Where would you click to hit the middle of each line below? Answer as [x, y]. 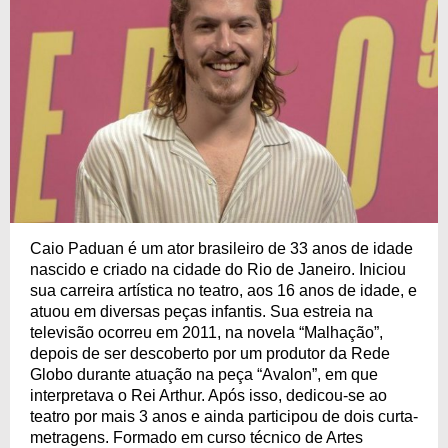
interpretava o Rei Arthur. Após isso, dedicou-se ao [208, 395]
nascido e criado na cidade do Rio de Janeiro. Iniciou [218, 269]
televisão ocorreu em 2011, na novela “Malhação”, [206, 332]
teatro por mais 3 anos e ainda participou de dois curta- [224, 416]
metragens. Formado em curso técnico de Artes [196, 437]
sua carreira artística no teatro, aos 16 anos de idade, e [223, 290]
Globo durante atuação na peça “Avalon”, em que [204, 374]
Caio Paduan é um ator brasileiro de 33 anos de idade [221, 248]
